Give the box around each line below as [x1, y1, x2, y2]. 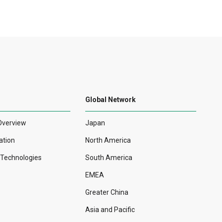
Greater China [85, 188, 128, 197]
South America [85, 154, 132, 162]
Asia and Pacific [85, 206, 135, 214]
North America [85, 136, 131, 145]
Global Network [85, 96, 136, 104]
